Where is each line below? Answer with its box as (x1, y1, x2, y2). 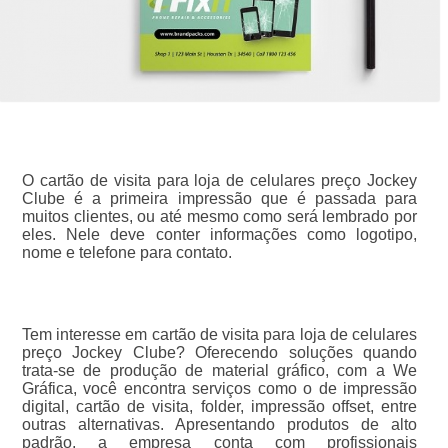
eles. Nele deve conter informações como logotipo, (21, 225, 418, 243)
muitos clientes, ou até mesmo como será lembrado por (21, 207, 418, 225)
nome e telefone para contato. (21, 243, 232, 261)
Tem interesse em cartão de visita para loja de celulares (21, 325, 418, 343)
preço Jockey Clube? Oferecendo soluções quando (21, 343, 418, 361)
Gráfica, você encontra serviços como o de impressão (21, 379, 418, 397)
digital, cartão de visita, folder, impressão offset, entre (21, 397, 418, 415)
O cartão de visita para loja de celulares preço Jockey (21, 171, 418, 189)
